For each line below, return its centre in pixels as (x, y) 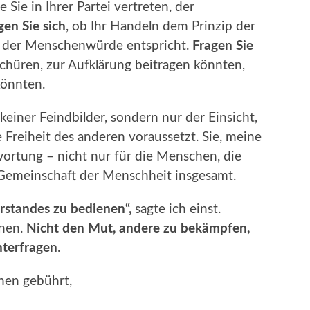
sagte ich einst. (176, 209)
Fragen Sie (223, 46)
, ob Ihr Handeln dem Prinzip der (161, 26)
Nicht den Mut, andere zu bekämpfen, (138, 228)
